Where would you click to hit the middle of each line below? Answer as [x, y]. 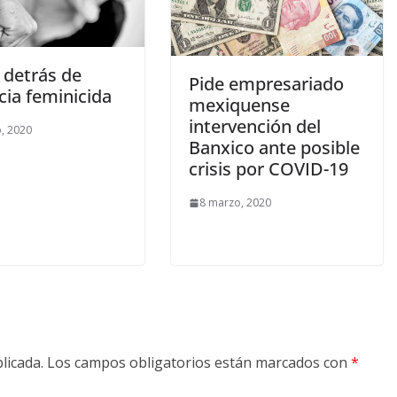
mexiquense [239, 105]
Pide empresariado [266, 84]
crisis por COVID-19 [268, 169]
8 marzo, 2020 [235, 203]
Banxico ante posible [274, 148]
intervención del [254, 127]
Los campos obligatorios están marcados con [199, 363]
